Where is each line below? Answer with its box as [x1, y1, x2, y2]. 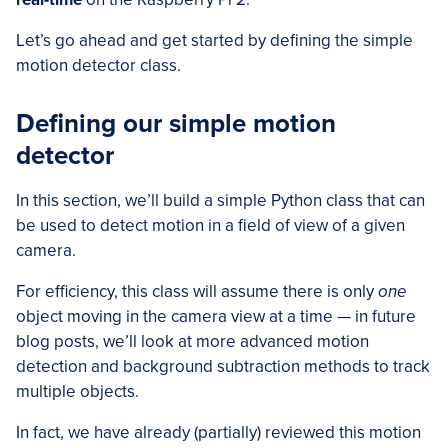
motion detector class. [16, 55, 181, 77]
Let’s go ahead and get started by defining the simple [16, 30, 413, 52]
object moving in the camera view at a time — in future [16, 306, 416, 328]
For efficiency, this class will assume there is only [16, 281, 378, 303]
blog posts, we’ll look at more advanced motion [16, 331, 369, 353]
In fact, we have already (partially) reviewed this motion [16, 422, 421, 444]
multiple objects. [16, 381, 139, 403]
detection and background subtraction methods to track [16, 356, 430, 378]
